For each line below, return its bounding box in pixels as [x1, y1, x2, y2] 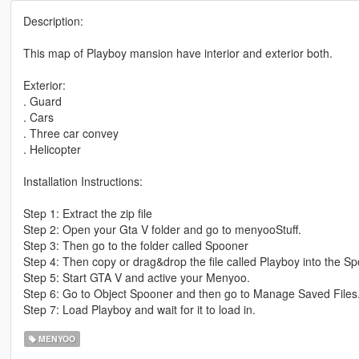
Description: [22, 13, 83, 30]
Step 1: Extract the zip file [22, 205, 152, 222]
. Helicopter [22, 141, 81, 158]
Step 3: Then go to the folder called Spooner [22, 237, 248, 254]
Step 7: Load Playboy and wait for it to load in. [22, 301, 256, 318]
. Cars [22, 109, 54, 126]
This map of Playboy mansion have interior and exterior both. [22, 45, 333, 62]
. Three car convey [22, 125, 119, 142]
